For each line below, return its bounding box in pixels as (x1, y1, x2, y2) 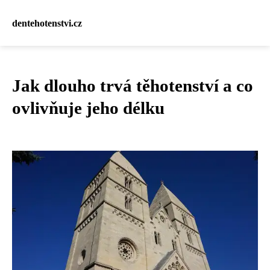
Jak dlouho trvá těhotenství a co (12, 76, 253, 95)
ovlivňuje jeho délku (12, 98, 165, 118)
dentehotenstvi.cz (12, 17, 82, 28)
